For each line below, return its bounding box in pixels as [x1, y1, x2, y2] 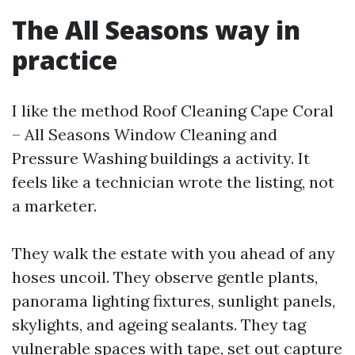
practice [12, 43, 117, 77]
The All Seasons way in [12, 13, 300, 47]
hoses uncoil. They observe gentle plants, [12, 267, 318, 287]
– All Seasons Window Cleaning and [12, 124, 277, 144]
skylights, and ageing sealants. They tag [12, 315, 306, 334]
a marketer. [12, 196, 97, 216]
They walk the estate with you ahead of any [12, 243, 335, 263]
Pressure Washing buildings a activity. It [12, 148, 310, 168]
